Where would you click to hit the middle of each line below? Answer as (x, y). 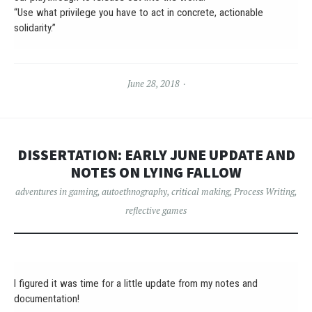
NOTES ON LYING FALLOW (156, 172)
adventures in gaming (56, 191)
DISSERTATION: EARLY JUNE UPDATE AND (156, 155)
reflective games (156, 210)
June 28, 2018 (153, 83)
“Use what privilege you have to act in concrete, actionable (139, 12)
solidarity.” (35, 28)
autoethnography (134, 191)
